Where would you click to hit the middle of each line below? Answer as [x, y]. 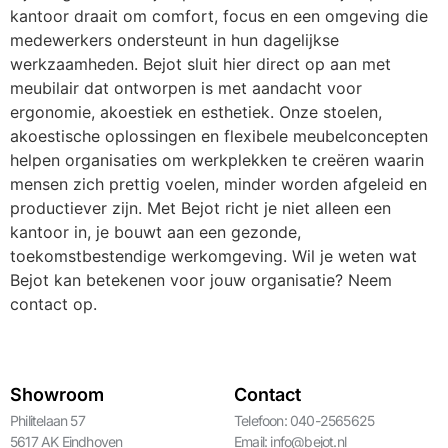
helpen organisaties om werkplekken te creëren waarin [217, 160]
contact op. [53, 304]
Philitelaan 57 [47, 420]
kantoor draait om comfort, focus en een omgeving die [219, 16]
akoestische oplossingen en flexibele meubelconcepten [219, 136]
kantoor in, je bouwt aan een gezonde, [155, 232]
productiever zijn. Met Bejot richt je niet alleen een [200, 208]
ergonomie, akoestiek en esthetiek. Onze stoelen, [196, 112]
